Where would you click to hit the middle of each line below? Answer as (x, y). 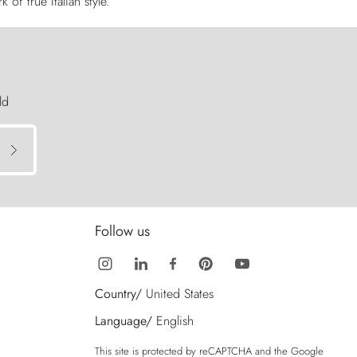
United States (180, 294)
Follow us (122, 231)
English (175, 321)
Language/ (124, 321)
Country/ (118, 294)
